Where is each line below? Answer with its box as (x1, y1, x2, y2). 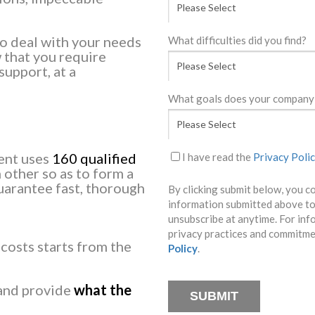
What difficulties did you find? (167, 34, 307, 47)
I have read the (181, 150, 253, 164)
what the (74, 281, 131, 299)
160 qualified (52, 150, 136, 167)
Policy (167, 242, 198, 255)
